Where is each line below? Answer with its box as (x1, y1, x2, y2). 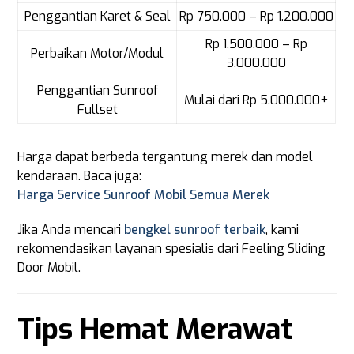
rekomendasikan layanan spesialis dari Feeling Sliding (17, 240, 326, 257)
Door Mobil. (17, 259, 81, 276)
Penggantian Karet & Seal (24, 8, 171, 24)
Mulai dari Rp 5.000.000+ (184, 92, 329, 108)
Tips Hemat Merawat (17, 311, 293, 348)
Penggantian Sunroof (36, 82, 158, 99)
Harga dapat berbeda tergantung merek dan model (17, 149, 314, 165)
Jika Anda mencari (17, 221, 125, 238)
